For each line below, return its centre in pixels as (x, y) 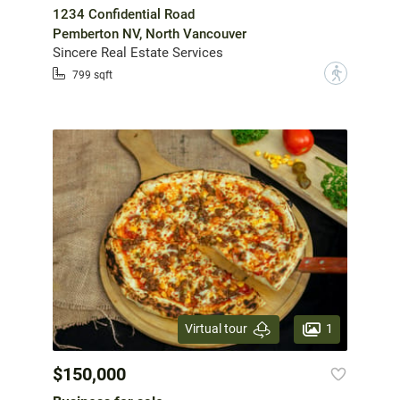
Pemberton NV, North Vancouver (150, 34)
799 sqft (92, 75)
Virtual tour (216, 329)
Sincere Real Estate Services (138, 53)
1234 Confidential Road (124, 15)
